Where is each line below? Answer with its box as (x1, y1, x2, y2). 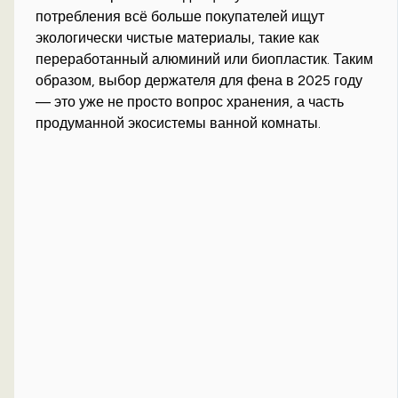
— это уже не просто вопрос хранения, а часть (36, 93, 345, 111)
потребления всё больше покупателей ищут (36, 8, 325, 26)
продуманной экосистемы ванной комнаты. (36, 115, 322, 132)
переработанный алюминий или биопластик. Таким (36, 51, 374, 68)
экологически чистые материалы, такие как (36, 29, 320, 47)
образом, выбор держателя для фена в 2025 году (36, 72, 363, 90)
